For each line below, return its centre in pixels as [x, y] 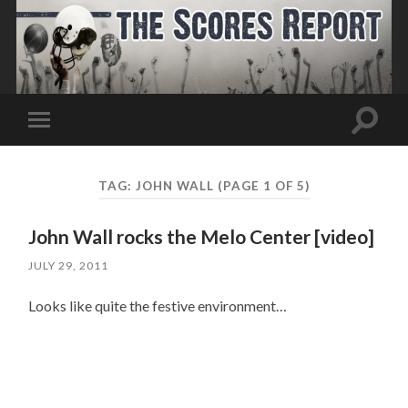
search [384, 140]
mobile [64, 148]
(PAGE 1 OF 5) [263, 185]
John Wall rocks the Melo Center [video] [202, 237]
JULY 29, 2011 [69, 266]
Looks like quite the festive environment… [158, 306]
